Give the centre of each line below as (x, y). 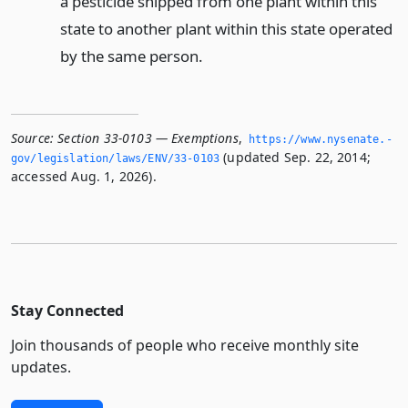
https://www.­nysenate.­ (321, 139)
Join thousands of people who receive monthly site (185, 345)
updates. (41, 367)
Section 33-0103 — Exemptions (148, 138)
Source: (33, 138)
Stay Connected (67, 310)
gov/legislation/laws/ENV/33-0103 (116, 158)
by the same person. (131, 56)
